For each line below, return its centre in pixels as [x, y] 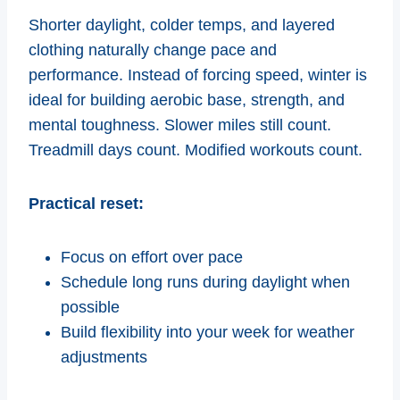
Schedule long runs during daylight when [205, 282]
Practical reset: [86, 203]
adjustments [104, 357]
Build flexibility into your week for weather [208, 332]
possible [90, 307]
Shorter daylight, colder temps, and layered [182, 25]
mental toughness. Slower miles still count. [180, 125]
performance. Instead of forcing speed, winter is [198, 75]
